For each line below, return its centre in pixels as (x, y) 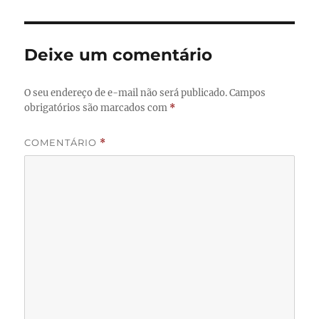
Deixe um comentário (119, 54)
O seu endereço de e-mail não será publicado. (126, 93)
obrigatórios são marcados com (97, 108)
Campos (248, 93)
